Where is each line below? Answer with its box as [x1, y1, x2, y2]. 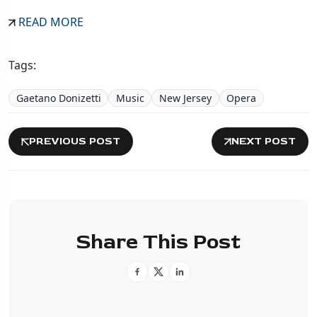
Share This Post [76, 229, 241, 255]
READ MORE [16, 13, 83, 30]
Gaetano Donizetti [16, 91, 101, 105]
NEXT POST [231, 134, 296, 149]
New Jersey [158, 91, 212, 105]
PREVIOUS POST [29, 134, 120, 149]
